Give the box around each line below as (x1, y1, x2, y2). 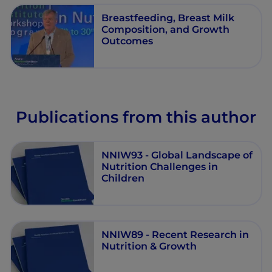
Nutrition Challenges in (101, 160, 219, 172)
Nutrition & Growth (101, 239, 197, 252)
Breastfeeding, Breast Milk (101, 11, 235, 24)
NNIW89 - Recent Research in (101, 228, 250, 240)
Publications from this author (16, 107, 256, 126)
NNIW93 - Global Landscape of (101, 148, 253, 161)
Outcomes (101, 34, 154, 47)
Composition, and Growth (101, 22, 230, 35)
